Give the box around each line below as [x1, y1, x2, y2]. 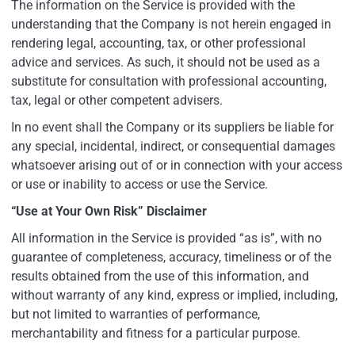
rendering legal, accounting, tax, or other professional [11, 35, 306, 51]
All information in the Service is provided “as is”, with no [11, 230, 322, 246]
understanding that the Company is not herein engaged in [11, 16, 331, 32]
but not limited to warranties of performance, [11, 306, 260, 322]
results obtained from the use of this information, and [11, 268, 309, 284]
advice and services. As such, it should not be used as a [11, 54, 320, 70]
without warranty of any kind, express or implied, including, [11, 287, 338, 303]
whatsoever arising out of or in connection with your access [11, 157, 342, 173]
